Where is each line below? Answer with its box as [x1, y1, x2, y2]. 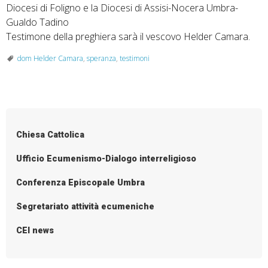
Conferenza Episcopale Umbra [16, 178, 145, 188]
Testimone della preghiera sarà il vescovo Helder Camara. [6, 29, 250, 43]
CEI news [16, 226, 54, 236]
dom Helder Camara [17, 53, 83, 63]
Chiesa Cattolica [16, 130, 85, 141]
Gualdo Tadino [6, 15, 69, 29]
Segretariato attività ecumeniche [16, 202, 155, 212]
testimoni [120, 53, 150, 63]
